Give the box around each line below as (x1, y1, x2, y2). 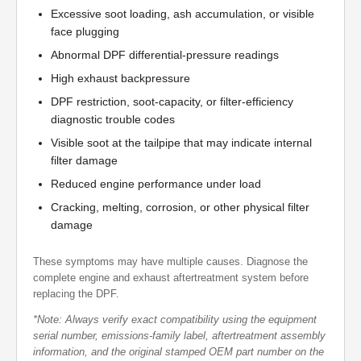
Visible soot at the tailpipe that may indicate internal (51, 136, 312, 150)
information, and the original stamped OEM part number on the (33, 346, 324, 359)
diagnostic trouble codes (51, 113, 175, 127)
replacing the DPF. (33, 288, 119, 301)
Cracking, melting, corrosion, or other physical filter (51, 201, 309, 214)
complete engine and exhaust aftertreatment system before (33, 272, 309, 284)
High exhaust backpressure (51, 72, 190, 85)
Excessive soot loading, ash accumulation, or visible (51, 7, 314, 21)
